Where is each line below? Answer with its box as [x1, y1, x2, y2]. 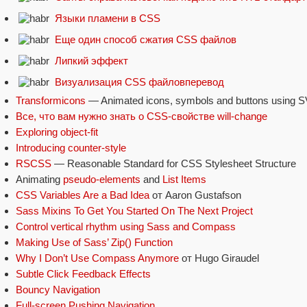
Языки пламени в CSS [55, 12, 160, 24]
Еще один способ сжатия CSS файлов [55, 33, 236, 45]
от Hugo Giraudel [179, 251, 259, 264]
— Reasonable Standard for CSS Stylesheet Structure [51, 157, 296, 169]
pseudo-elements [63, 173, 140, 185]
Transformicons [16, 94, 86, 106]
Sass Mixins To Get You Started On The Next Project [16, 204, 253, 217]
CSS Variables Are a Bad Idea [16, 188, 149, 201]
